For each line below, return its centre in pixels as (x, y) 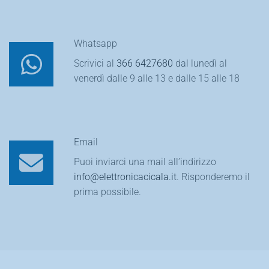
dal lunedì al (200, 64)
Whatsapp (96, 44)
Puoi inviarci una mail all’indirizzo (145, 162)
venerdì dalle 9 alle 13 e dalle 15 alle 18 (157, 79)
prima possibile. (108, 192)
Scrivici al (95, 64)
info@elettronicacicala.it (125, 177)
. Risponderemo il (213, 177)
